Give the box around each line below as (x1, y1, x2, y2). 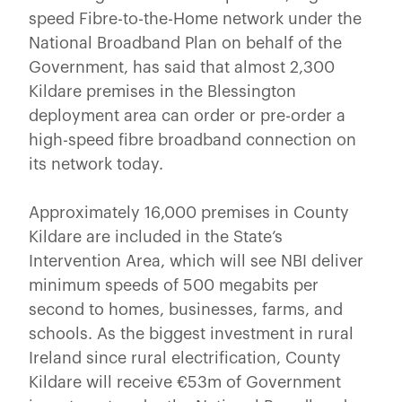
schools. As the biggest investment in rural (29, 325, 354, 342)
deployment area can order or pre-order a (29, 107, 345, 124)
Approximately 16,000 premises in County (29, 204, 349, 221)
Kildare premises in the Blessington (29, 83, 296, 100)
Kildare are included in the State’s (29, 228, 283, 245)
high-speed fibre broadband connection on (29, 131, 356, 148)
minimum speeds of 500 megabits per (29, 276, 319, 293)
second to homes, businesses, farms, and (29, 301, 343, 318)
